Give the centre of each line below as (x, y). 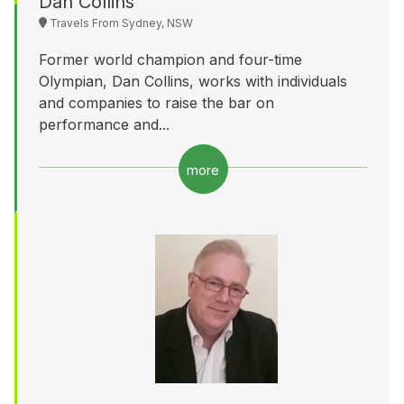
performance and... (104, 124)
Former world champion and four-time (170, 59)
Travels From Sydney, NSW (120, 23)
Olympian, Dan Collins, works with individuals (193, 81)
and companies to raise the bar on (156, 102)
